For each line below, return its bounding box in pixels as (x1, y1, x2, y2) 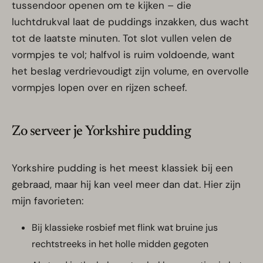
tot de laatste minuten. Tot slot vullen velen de (12, 32, 232, 45)
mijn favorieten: (12, 194, 83, 208)
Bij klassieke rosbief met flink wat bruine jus (32, 221, 218, 234)
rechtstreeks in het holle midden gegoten (32, 238, 208, 251)
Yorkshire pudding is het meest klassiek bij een (12, 161, 233, 175)
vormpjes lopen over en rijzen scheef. (12, 81, 187, 95)
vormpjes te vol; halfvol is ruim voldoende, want (12, 48, 235, 62)
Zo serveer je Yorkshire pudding (12, 124, 191, 139)
